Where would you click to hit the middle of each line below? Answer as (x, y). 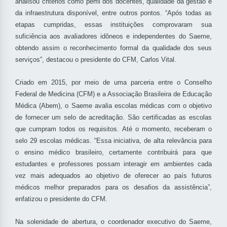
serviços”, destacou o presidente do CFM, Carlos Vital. (96, 60)
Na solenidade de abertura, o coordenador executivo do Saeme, (113, 222)
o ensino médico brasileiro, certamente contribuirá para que (113, 153)
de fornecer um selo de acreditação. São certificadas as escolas (113, 118)
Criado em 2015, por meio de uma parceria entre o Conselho (113, 83)
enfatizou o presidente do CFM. (61, 199)
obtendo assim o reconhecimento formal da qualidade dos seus (113, 48)
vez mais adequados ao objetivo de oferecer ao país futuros (113, 176)
